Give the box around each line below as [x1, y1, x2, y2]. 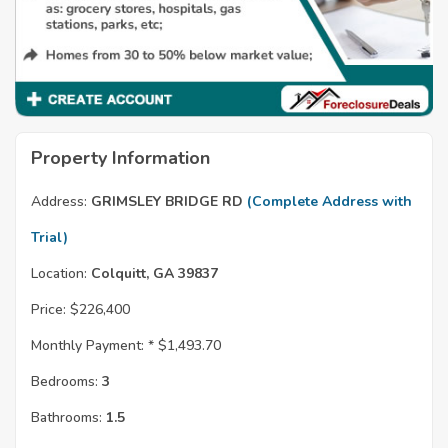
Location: [31, 263, 87, 283]
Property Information [31, 145, 210, 170]
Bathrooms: [31, 407, 102, 427]
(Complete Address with [247, 191, 412, 211]
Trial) [31, 227, 68, 247]
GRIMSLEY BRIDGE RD [87, 191, 247, 211]
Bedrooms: [31, 371, 98, 391]
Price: [31, 299, 66, 319]
